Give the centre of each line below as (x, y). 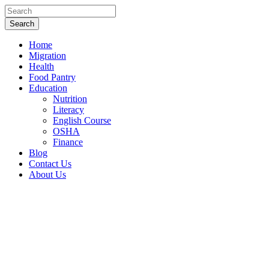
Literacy (68, 110)
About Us (47, 174)
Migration (47, 56)
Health (41, 66)
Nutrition (70, 99)
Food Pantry (52, 77)
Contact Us (50, 164)
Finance (68, 142)
